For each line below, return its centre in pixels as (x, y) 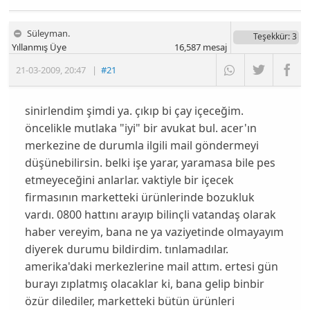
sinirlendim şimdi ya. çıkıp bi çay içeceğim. (134, 111)
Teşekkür (270, 37)
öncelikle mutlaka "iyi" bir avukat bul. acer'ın (140, 128)
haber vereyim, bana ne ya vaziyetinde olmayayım (154, 232)
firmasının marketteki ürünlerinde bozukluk (139, 198)
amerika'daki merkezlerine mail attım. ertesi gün (151, 267)
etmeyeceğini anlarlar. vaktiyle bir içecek (129, 180)
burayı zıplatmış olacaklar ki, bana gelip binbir (144, 284)
